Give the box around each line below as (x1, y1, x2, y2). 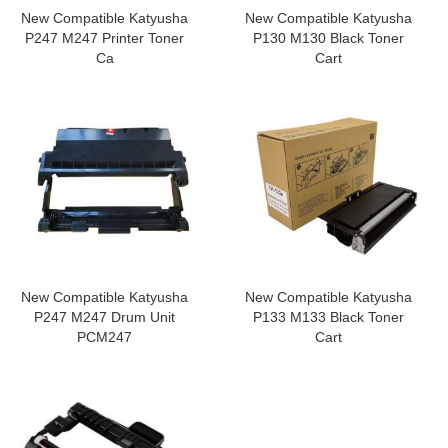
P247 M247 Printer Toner (25, 30, 184, 47)
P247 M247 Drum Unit (34, 309, 175, 326)
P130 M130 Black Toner (253, 30, 404, 47)
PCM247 (77, 329, 132, 346)
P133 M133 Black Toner (253, 309, 404, 326)
